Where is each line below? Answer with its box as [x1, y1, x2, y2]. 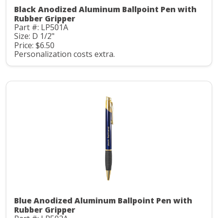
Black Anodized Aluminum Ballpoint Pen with [14, 3, 197, 15]
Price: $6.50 [14, 39, 54, 51]
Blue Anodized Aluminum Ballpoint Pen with [14, 195, 192, 206]
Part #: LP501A [14, 21, 68, 33]
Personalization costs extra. [14, 49, 115, 60]
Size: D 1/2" [14, 31, 54, 42]
